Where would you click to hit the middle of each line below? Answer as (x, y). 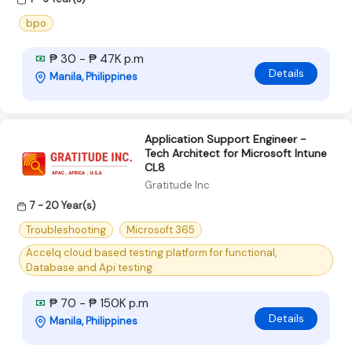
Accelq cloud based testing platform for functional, (151, 253)
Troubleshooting (66, 230)
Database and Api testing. (90, 268)
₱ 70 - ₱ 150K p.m (97, 304)
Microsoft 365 (161, 230)
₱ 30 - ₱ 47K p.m (95, 59)
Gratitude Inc (177, 185)
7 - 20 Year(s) (63, 205)
